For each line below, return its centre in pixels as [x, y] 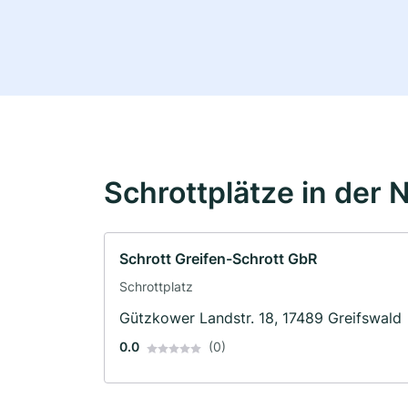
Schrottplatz [156, 287]
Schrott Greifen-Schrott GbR [218, 259]
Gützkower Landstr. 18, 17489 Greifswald [260, 318]
